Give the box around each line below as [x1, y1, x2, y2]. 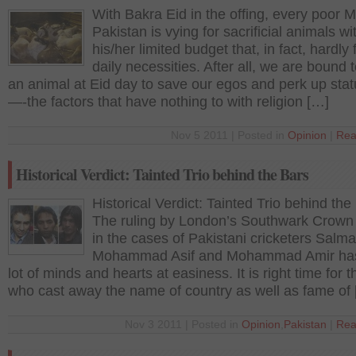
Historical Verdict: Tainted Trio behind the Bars [16, 163, 308, 186]
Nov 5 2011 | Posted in [171, 130, 288, 141]
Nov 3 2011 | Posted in [125, 319, 242, 331]
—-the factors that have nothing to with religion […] [8, 94, 329, 110]
